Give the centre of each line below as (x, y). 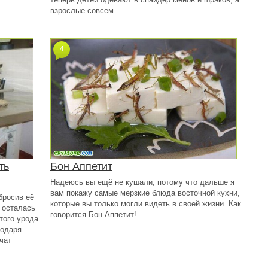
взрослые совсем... (86, 10)
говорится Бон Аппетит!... (97, 214)
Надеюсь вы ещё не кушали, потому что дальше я (142, 182)
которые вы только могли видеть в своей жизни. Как (146, 204)
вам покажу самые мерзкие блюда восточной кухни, (145, 193)
